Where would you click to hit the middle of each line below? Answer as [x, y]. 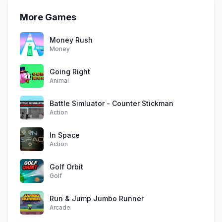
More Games [48, 17]
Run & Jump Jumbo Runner [97, 198]
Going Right [70, 72]
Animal [59, 81]
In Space [65, 135]
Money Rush [71, 40]
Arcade [60, 207]
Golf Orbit [66, 167]
